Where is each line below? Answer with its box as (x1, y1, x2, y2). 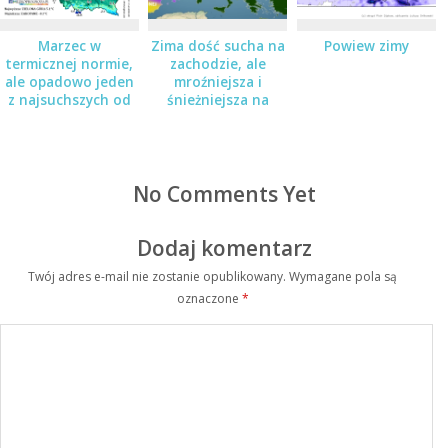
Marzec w (37, 36, 101, 55)
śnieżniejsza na (166, 90, 269, 109)
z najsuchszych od (7, 90, 131, 109)
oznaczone (176, 290, 242, 308)
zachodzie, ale (169, 54, 266, 73)
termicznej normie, (5, 54, 134, 73)
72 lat (49, 108, 89, 127)
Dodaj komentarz (136, 234, 312, 263)
